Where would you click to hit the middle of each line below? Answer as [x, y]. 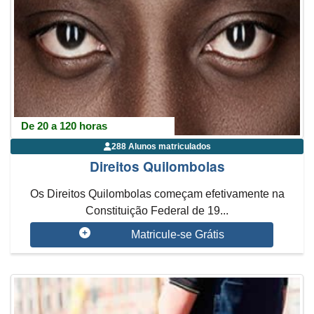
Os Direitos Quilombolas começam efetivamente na [157, 194]
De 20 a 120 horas [64, 126]
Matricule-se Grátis [177, 234]
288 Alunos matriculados [161, 146]
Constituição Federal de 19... [157, 211]
